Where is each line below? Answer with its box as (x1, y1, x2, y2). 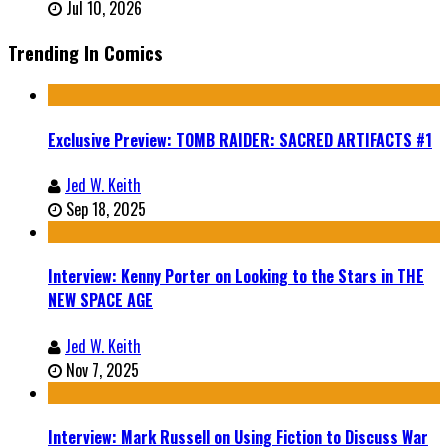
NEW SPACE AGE (48, 288, 153, 313)
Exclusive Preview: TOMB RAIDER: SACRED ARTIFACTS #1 (48, 127, 432, 152)
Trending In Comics (8, 38, 163, 66)
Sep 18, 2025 (66, 197, 146, 221)
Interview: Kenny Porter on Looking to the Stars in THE (48, 264, 424, 289)
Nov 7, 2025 (66, 357, 139, 382)
